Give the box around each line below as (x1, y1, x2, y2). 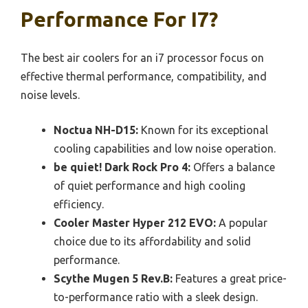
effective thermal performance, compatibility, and (21, 69, 267, 82)
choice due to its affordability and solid (54, 234, 251, 247)
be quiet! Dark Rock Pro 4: (54, 160, 190, 173)
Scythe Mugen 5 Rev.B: (54, 272, 173, 285)
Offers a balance (190, 160, 275, 173)
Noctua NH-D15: (54, 123, 138, 136)
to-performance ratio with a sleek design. (54, 290, 258, 303)
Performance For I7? (21, 7, 218, 31)
